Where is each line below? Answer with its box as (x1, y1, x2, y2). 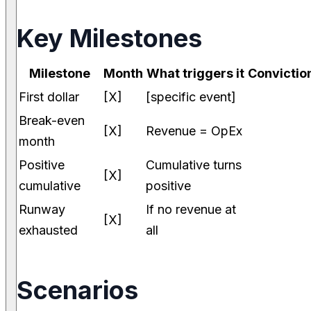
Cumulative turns (146, 158, 242, 173)
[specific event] (146, 90, 236, 105)
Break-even (19, 113, 85, 128)
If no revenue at (146, 202, 236, 217)
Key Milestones (17, 23, 202, 54)
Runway (19, 202, 65, 217)
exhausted (19, 223, 78, 238)
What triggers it (146, 66, 244, 81)
